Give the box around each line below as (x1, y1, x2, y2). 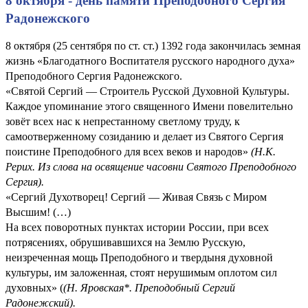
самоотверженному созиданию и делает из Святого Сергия (5, 130, 283, 142)
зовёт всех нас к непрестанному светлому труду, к (5, 115, 240, 127)
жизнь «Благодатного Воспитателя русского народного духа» (5, 54, 295, 67)
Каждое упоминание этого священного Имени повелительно (5, 100, 293, 112)
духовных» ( (5, 281, 63, 294)
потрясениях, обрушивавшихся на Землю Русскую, (5, 236, 245, 248)
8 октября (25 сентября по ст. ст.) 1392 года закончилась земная (5, 39, 300, 52)
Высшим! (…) (5, 206, 71, 218)
